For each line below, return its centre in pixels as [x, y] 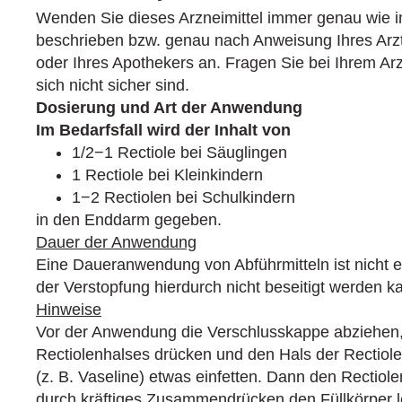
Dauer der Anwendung [116, 242]
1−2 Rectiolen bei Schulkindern [184, 197]
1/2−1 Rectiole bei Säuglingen [179, 153]
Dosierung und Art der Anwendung [169, 108]
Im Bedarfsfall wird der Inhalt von [163, 130]
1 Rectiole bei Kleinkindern [167, 175]
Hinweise [69, 310]
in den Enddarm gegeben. [129, 220]
